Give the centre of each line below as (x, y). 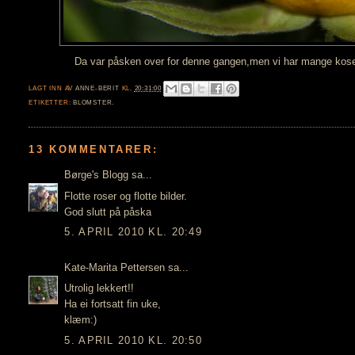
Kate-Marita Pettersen (115, 267)
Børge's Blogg (97, 175)
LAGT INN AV (52, 88)
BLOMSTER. (94, 102)
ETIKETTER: (51, 102)
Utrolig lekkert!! (99, 288)
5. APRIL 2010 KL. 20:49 (134, 232)
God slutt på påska (108, 212)
